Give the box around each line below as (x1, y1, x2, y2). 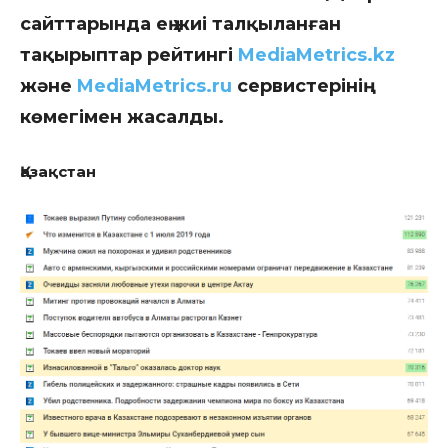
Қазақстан (20, 162, 96, 181)
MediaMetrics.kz (238, 44, 395, 66)
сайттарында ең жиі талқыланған (20, 13, 341, 35)
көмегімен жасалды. (20, 106, 224, 128)
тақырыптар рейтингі (20, 44, 238, 66)
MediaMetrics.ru (77, 75, 232, 97)
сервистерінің (232, 75, 363, 97)
